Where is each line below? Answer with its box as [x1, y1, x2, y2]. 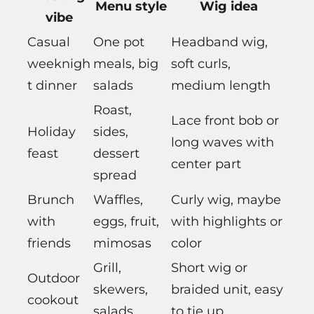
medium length [171, 78, 271, 94]
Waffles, [93, 192, 143, 208]
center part [171, 156, 241, 172]
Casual [27, 34, 70, 50]
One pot [93, 34, 144, 50]
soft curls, [171, 56, 231, 72]
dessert [93, 146, 139, 162]
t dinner [27, 78, 77, 94]
